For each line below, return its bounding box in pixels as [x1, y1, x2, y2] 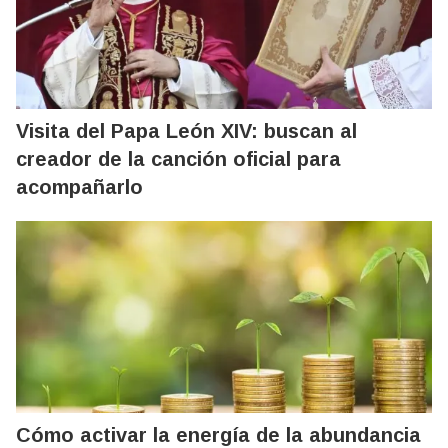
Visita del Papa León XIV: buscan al [16, 120, 357, 143]
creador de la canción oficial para [16, 148, 341, 171]
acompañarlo [16, 176, 143, 199]
